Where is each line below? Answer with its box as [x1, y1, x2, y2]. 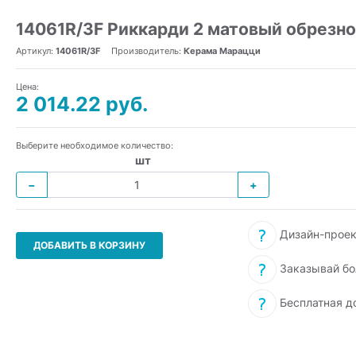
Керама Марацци [184, 45, 261, 56]
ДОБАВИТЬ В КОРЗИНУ [33, 239, 145, 251]
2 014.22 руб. [16, 92, 148, 116]
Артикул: [16, 45, 56, 56]
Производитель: [111, 45, 184, 56]
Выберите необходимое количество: [16, 140, 173, 151]
